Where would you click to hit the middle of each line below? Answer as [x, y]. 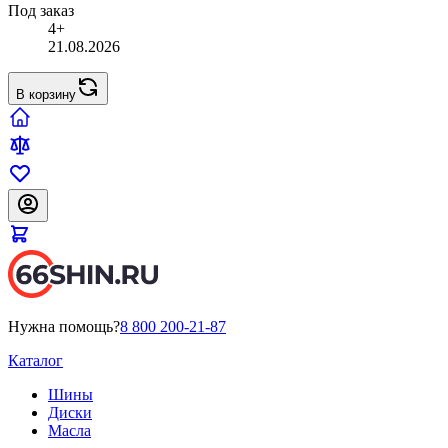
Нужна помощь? [64, 326]
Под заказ [41, 10]
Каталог [35, 360]
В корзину [46, 94]
